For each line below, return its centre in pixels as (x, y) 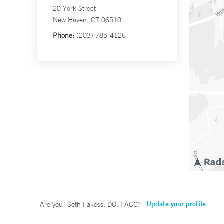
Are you (52, 205)
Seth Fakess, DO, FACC (102, 205)
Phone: (64, 36)
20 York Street (74, 9)
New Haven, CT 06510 (87, 20)
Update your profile (176, 204)
